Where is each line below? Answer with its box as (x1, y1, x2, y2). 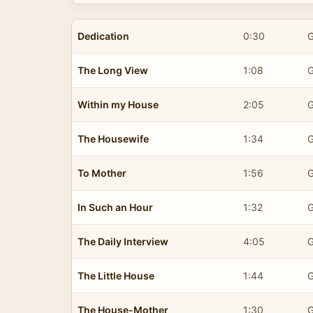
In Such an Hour (78, 201, 153, 213)
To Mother (78, 166, 126, 179)
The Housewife (78, 132, 149, 145)
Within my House (78, 98, 159, 110)
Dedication (78, 29, 129, 42)
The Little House (78, 269, 154, 282)
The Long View (78, 64, 148, 76)
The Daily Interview (78, 235, 168, 247)
